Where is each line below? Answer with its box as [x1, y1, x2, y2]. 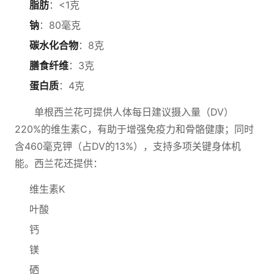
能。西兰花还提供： [15, 157, 103, 169]
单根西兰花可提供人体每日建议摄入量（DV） [34, 106, 234, 118]
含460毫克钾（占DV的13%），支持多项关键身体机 [15, 140, 241, 152]
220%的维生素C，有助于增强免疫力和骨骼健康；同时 [15, 123, 254, 135]
